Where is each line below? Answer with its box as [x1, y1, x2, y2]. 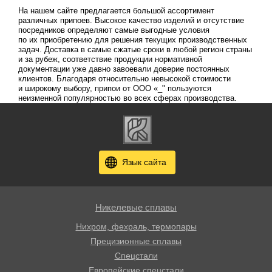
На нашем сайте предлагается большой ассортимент [18, 6, 214, 16]
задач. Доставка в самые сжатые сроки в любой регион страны [18, 45, 252, 55]
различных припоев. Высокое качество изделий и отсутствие [18, 16, 244, 25]
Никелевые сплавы [95, 202, 177, 212]
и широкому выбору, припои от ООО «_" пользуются [18, 84, 211, 93]
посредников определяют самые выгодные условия [18, 25, 209, 35]
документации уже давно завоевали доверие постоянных [18, 64, 229, 74]
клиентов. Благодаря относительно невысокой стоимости [18, 74, 231, 84]
